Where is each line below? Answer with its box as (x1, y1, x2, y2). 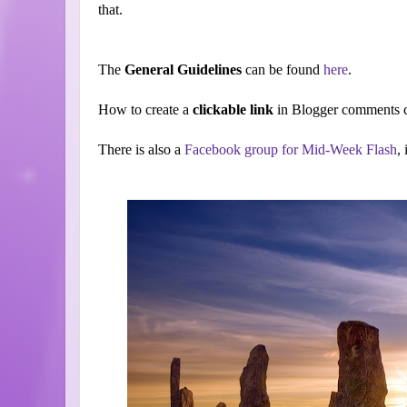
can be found (242, 62, 323, 78)
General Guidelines (124, 62, 242, 78)
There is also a (98, 142, 184, 158)
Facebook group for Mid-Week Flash (184, 142, 397, 158)
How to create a (98, 102, 193, 118)
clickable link (193, 102, 277, 118)
